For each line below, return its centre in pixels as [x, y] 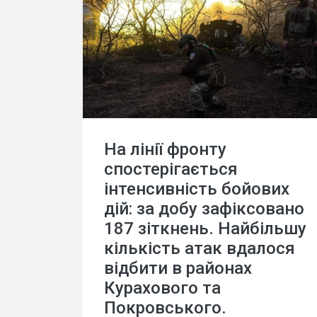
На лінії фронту [165, 149]
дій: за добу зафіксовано [204, 209]
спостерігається [171, 169]
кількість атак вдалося [200, 248]
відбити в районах [178, 268]
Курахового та [162, 288]
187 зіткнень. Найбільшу [205, 229]
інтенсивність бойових [197, 189]
